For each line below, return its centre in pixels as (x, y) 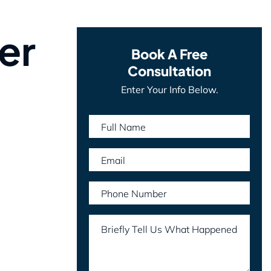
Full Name (123, 127)
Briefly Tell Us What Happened (169, 229)
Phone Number (134, 193)
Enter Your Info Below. (169, 89)
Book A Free (169, 54)
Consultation (169, 70)
